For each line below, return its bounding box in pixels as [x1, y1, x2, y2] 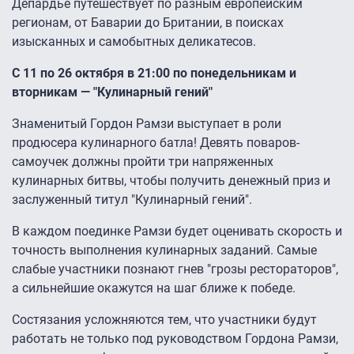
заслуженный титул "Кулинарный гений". [12, 192, 255, 208]
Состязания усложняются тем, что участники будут [12, 312, 317, 328]
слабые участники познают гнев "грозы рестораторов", [12, 262, 338, 277]
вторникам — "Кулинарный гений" [12, 85, 213, 100]
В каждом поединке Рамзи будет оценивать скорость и [12, 224, 342, 239]
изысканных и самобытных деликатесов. [12, 34, 256, 50]
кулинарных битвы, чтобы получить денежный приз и [12, 173, 330, 189]
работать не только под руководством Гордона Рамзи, [12, 331, 338, 347]
